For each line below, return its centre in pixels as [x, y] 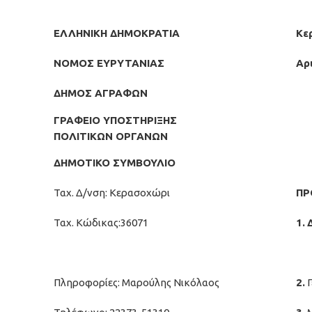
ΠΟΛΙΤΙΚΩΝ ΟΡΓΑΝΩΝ [111, 136]
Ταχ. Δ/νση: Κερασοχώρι [112, 193]
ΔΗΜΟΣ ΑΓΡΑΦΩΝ [101, 93]
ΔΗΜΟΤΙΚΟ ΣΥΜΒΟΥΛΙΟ [115, 163]
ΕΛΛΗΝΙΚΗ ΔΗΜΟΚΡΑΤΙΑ [117, 33]
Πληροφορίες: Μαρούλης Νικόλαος [136, 282]
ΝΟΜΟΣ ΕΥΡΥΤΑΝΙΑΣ [109, 63]
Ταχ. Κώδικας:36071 [101, 223]
